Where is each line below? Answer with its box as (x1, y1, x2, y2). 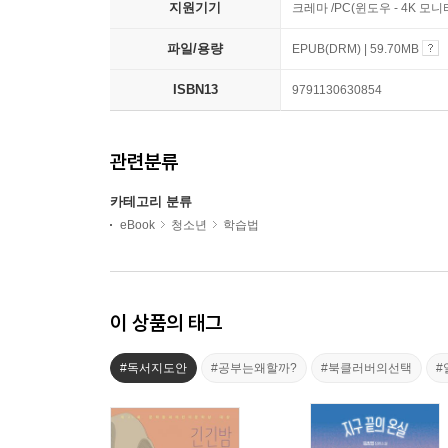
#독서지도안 (120, 361, 187, 376)
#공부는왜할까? (211, 361, 297, 376)
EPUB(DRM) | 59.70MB (292, 42, 422, 57)
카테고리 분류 (110, 194, 192, 210)
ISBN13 (172, 82, 218, 98)
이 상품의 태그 (110, 310, 222, 336)
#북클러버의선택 (321, 361, 412, 376)
